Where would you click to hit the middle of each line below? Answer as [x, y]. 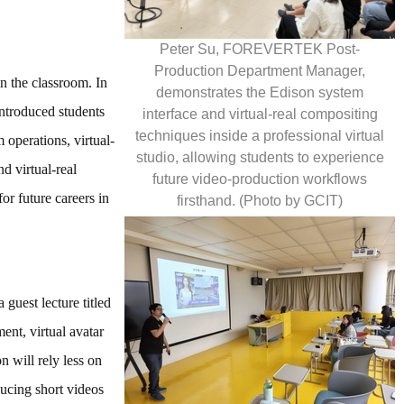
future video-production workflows [260, 179]
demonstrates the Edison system [260, 92]
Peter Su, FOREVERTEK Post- [260, 49]
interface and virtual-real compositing [260, 114]
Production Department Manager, [260, 70]
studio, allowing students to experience [260, 157]
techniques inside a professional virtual [260, 135]
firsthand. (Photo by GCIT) [260, 200]
